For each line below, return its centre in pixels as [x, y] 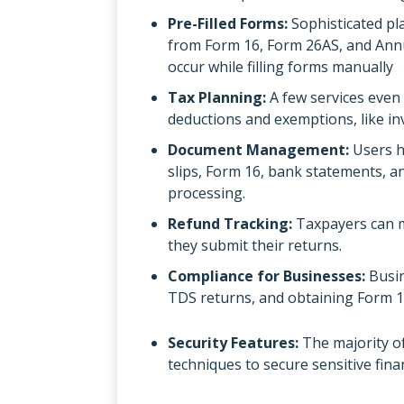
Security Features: [233, 342]
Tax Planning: [219, 97]
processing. [207, 193]
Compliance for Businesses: [268, 275]
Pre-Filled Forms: [228, 23]
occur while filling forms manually [280, 66]
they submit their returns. [255, 245]
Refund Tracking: [232, 223]
